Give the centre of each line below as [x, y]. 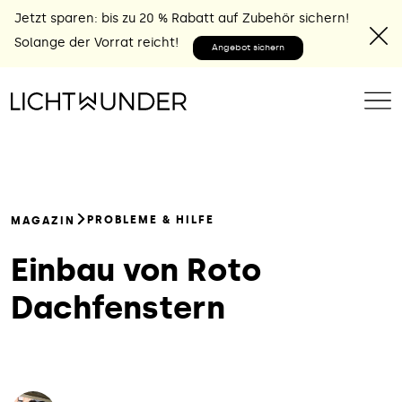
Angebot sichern [248, 48]
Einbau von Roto [136, 270]
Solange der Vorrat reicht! [96, 42]
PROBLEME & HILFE [151, 220]
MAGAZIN [43, 220]
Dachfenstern [118, 308]
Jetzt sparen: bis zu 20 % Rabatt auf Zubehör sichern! [182, 18]
